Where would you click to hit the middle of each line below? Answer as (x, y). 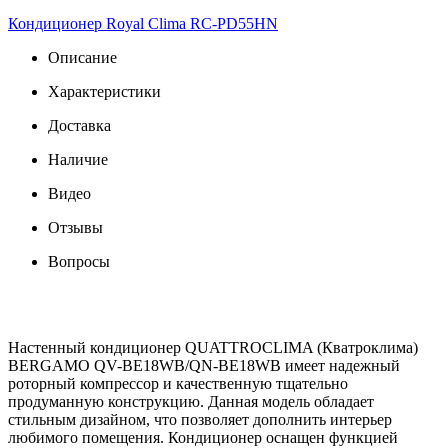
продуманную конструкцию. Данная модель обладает (191, 401)
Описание (82, 57)
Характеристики (104, 91)
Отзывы (75, 227)
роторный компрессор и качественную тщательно (178, 383)
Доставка (79, 125)
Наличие (78, 159)
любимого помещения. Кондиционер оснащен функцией (203, 437)
